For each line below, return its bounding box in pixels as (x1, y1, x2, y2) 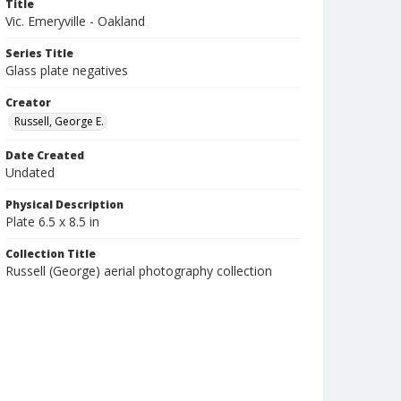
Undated (5, 164, 55, 181)
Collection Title (5, 246, 96, 261)
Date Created (5, 148, 84, 163)
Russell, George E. (14, 114, 104, 129)
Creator (5, 95, 51, 110)
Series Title (5, 46, 73, 61)
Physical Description (5, 197, 124, 212)
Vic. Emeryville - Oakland (5, 13, 145, 30)
